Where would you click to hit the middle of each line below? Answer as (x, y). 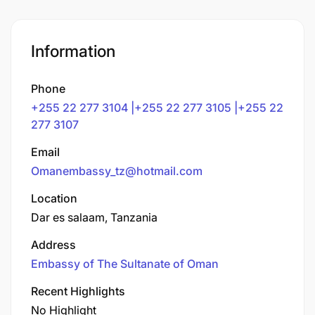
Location (54, 198)
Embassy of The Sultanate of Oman (125, 263)
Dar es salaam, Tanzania (94, 217)
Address (53, 244)
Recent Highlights (78, 291)
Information (73, 51)
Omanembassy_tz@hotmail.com (117, 171)
